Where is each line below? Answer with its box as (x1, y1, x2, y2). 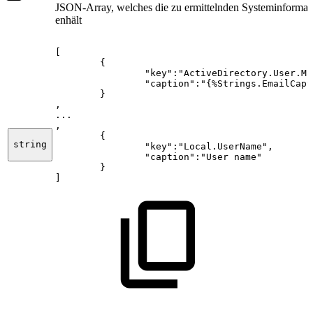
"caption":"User (145, 152, 228, 163)
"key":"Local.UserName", (145, 141, 273, 152)
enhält (55, 14, 82, 27)
